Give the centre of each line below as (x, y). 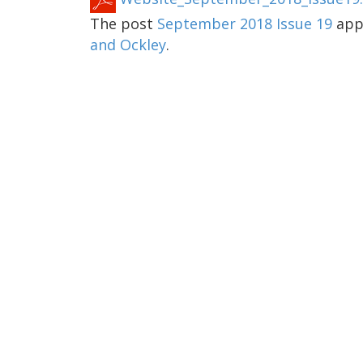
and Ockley (128, 45)
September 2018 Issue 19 (245, 24)
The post (124, 24)
